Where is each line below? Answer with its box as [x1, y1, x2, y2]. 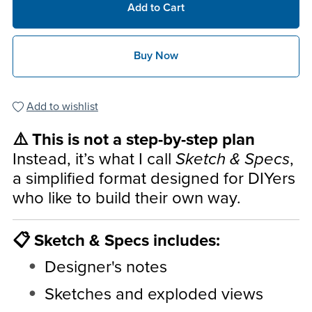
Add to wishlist [26, 99, 98, 114]
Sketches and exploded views [44, 283, 263, 304]
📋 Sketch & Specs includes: [12, 230, 220, 251]
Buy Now [134, 49, 178, 63]
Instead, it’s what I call [12, 148, 175, 169]
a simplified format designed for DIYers [12, 168, 295, 189]
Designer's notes [44, 256, 167, 277]
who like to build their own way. [12, 187, 241, 208]
